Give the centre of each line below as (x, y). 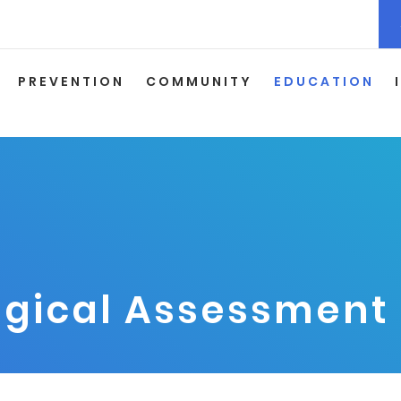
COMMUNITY (199, 81)
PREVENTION (72, 81)
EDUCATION (324, 81)
